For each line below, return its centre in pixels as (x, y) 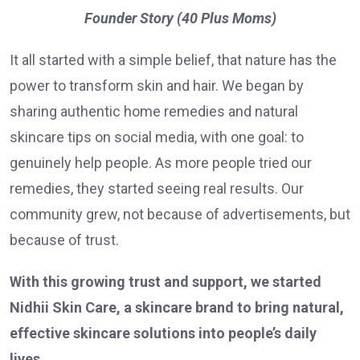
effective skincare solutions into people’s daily (163, 333)
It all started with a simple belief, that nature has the (173, 59)
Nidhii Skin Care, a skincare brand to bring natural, (177, 307)
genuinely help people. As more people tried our (161, 162)
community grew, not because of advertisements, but (180, 214)
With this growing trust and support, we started (166, 281)
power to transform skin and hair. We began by (157, 85)
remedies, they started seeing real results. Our (157, 188)
